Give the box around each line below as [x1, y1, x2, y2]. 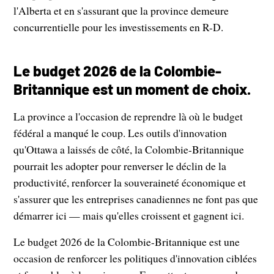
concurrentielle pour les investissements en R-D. [13, 20, 224, 35]
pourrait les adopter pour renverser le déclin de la [13, 158, 227, 174]
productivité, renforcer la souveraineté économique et [13, 175, 246, 190]
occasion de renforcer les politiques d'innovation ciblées [13, 251, 257, 266]
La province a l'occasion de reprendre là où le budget [13, 109, 243, 124]
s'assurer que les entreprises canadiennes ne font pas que [13, 191, 259, 207]
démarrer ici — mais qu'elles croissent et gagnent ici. [13, 208, 245, 223]
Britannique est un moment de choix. [13, 80, 251, 98]
